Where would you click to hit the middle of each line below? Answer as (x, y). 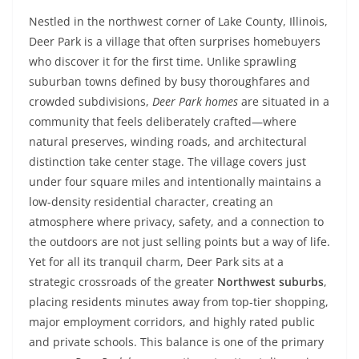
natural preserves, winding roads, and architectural (168, 141)
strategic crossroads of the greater (123, 282)
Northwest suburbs (270, 282)
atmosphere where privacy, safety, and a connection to (176, 222)
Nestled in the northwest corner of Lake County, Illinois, (178, 21)
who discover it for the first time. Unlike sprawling (163, 61)
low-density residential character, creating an (151, 202)
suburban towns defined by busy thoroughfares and (169, 81)
